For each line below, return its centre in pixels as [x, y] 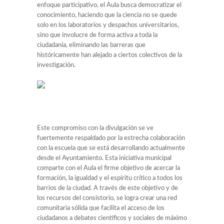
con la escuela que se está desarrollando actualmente [111, 148]
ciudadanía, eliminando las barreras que [91, 45]
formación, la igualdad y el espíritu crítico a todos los [110, 178]
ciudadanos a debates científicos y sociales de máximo [112, 218]
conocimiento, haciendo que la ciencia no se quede [107, 15]
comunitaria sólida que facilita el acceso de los [101, 208]
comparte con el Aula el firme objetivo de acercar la [108, 168]
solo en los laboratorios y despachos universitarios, [108, 25]
